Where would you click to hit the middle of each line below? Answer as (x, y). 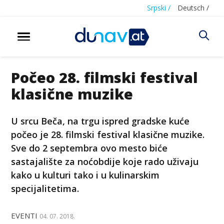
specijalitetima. (45, 188)
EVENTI (24, 215)
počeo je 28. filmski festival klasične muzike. (108, 134)
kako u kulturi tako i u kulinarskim (85, 175)
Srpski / (159, 8)
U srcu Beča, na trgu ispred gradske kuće (100, 121)
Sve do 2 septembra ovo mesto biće (89, 148)
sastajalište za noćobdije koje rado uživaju (105, 161)
